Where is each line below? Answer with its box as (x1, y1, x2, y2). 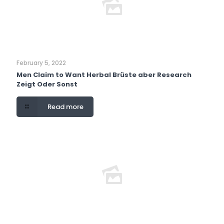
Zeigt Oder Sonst (16, 79, 77, 89)
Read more (47, 101, 84, 111)
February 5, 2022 (16, 58, 66, 67)
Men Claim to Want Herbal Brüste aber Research (16, 69, 191, 79)
